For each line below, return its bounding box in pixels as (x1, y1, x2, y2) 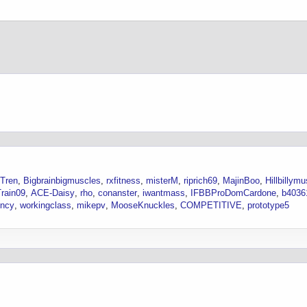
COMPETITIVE (180, 199, 242, 210)
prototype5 (247, 199, 289, 210)
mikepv (77, 199, 106, 210)
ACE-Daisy (31, 187, 75, 198)
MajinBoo (223, 175, 260, 186)
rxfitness (106, 175, 140, 186)
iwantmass (143, 187, 185, 198)
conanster (98, 187, 137, 198)
